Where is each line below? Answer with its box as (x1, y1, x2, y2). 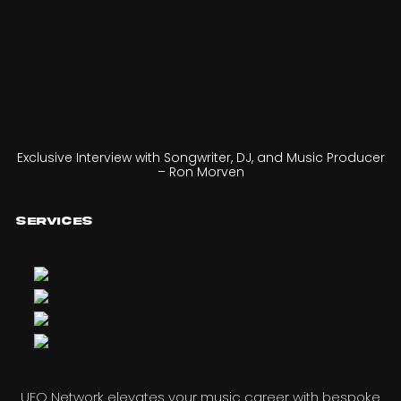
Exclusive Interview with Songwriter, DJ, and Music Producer (16, 148, 385, 166)
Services (15, 216, 93, 228)
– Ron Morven (157, 162, 244, 181)
